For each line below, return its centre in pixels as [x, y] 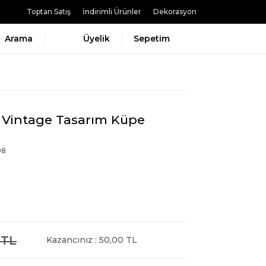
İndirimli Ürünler [112, 12]
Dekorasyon [175, 12]
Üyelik [96, 39]
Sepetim [152, 39]
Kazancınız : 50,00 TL [92, 240]
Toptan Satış [49, 12]
